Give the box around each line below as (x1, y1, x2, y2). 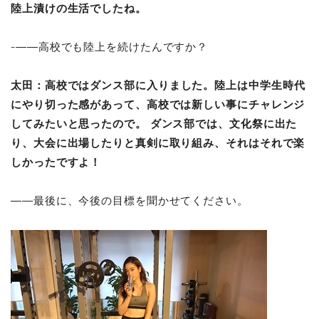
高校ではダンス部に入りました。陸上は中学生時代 (44, 78, 305, 92)
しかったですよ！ (11, 155, 102, 169)
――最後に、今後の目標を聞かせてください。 (11, 194, 249, 207)
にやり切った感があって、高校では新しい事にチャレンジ (11, 98, 305, 111)
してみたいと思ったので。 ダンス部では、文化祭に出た (11, 117, 298, 130)
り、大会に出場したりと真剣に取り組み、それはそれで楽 (11, 136, 305, 150)
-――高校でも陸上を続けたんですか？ (11, 40, 209, 53)
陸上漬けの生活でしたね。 (11, 1, 150, 15)
